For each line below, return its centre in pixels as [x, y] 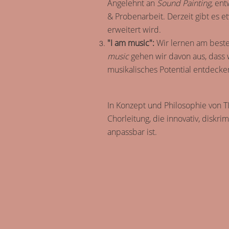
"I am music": [131, 43]
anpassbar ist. [134, 132]
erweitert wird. [134, 30]
